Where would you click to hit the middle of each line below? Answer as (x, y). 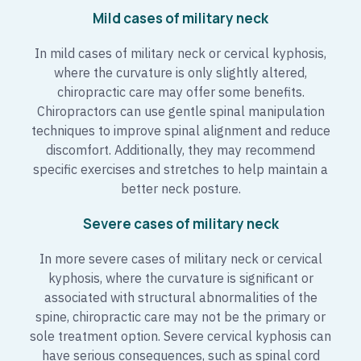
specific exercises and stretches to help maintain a (180, 170)
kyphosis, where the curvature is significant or (180, 278)
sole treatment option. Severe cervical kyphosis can (180, 336)
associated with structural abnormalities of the (180, 298)
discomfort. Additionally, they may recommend (180, 150)
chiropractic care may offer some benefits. (180, 92)
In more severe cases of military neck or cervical (180, 259)
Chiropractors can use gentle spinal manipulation (180, 112)
